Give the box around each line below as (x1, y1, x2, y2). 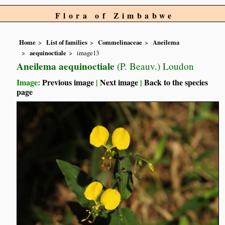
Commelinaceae (98, 38, 143, 47)
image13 (77, 48, 99, 57)
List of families (46, 38, 88, 47)
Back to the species (144, 76, 208, 88)
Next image (100, 76, 139, 88)
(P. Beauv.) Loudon (115, 59, 194, 72)
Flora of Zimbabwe (55, 10, 175, 21)
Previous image (42, 76, 94, 88)
